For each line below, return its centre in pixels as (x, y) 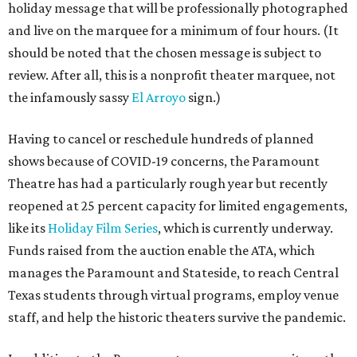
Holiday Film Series (103, 228)
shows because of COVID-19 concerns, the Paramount (164, 161)
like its (28, 228)
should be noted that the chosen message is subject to (165, 53)
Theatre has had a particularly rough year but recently (168, 183)
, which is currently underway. (245, 228)
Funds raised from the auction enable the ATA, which (161, 250)
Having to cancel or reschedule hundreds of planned (161, 139)
